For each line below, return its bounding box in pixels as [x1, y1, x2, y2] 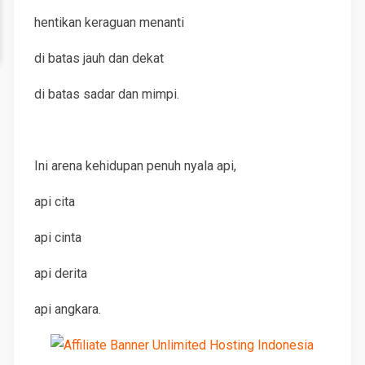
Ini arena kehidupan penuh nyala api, [34, 158, 237, 174]
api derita [34, 266, 88, 281]
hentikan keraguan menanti [34, 15, 185, 30]
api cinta [34, 230, 82, 245]
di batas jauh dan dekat [34, 51, 165, 66]
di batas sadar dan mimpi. [34, 86, 180, 102]
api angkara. [34, 301, 102, 317]
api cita [34, 194, 76, 209]
